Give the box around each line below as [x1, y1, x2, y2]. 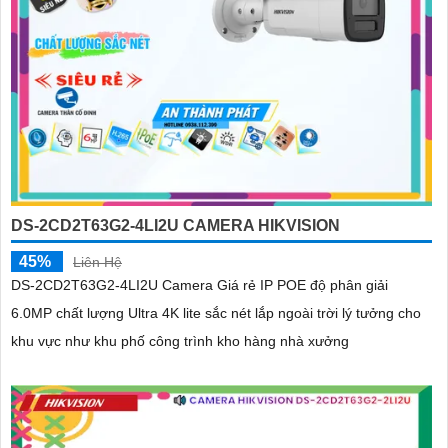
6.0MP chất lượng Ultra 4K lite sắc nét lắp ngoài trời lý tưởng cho [11, 304, 205, 321]
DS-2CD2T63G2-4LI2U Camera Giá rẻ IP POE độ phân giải [11, 276, 388, 293]
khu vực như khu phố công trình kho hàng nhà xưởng [11, 332, 349, 349]
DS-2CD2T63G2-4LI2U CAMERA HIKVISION [11, 216, 340, 234]
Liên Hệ [73, 253, 122, 270]
